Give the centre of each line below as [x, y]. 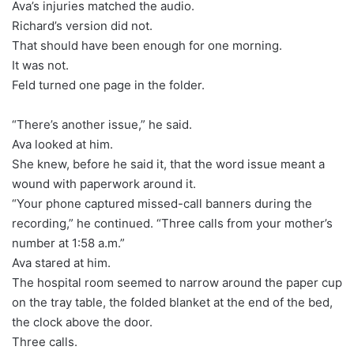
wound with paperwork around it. [104, 183]
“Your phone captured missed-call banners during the [162, 203]
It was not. [40, 65]
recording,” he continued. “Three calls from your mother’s [172, 223]
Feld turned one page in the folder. [108, 85]
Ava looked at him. [62, 144]
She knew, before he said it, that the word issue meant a [168, 164]
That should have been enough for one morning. [147, 45]
